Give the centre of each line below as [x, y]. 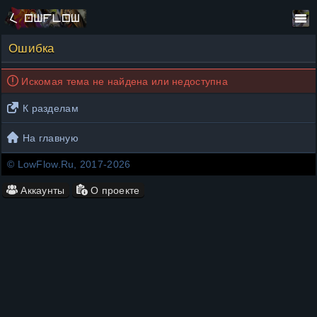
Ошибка [31, 48]
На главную [51, 138]
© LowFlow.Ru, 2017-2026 [69, 164]
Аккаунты [43, 190]
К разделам [51, 108]
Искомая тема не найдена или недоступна [123, 81]
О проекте [114, 190]
